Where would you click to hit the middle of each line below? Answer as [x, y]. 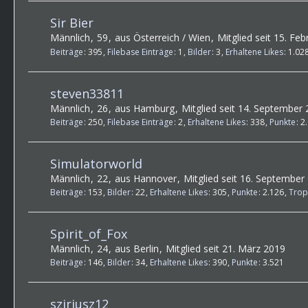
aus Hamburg [145, 108]
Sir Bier [72, 23]
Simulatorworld [96, 163]
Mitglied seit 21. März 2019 [225, 249]
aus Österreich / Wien [163, 38]
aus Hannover [146, 178]
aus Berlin [137, 249]
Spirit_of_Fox [89, 234]
